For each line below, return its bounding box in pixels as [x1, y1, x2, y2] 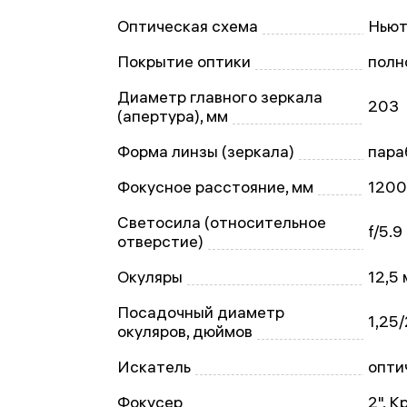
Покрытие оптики [117, 52, 251, 71]
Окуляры [117, 267, 183, 286]
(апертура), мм [117, 106, 228, 125]
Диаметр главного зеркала [117, 87, 323, 106]
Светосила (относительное [117, 213, 326, 232]
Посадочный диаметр [117, 303, 284, 322]
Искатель [117, 357, 191, 376]
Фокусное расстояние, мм [117, 177, 313, 196]
